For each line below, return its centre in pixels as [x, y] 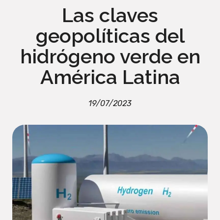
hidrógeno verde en [110, 56]
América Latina [110, 77]
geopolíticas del [110, 36]
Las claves [110, 15]
